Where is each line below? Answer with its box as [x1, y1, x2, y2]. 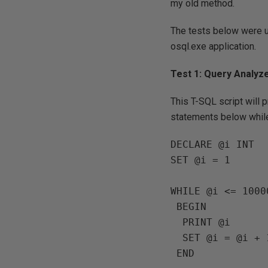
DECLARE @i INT [170, 139, 255, 150]
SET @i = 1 [170, 154, 231, 166]
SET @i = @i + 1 [170, 232, 183, 243]
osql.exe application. [170, 41, 257, 52]
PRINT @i [170, 217, 183, 228]
